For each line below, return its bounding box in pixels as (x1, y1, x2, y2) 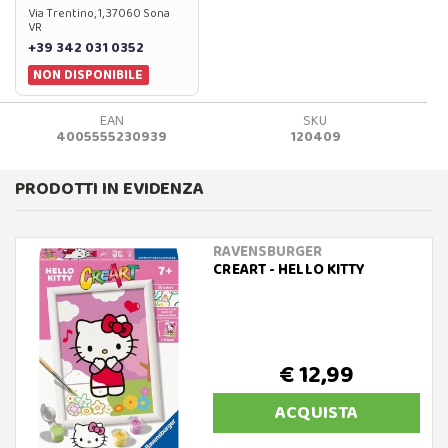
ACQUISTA (275, 399, 359, 428)
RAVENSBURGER (213, 240, 323, 265)
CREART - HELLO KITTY (213, 258, 366, 283)
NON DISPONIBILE (33, 63, 144, 86)
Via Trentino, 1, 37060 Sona (28, 3, 170, 23)
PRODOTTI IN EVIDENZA (15, 175, 204, 204)
